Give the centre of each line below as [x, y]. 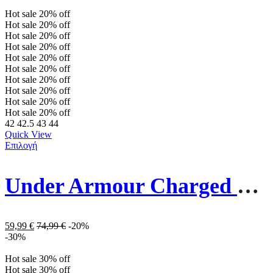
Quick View [28, 135]
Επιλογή [21, 146]
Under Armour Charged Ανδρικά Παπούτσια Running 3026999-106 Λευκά [248, 186]
